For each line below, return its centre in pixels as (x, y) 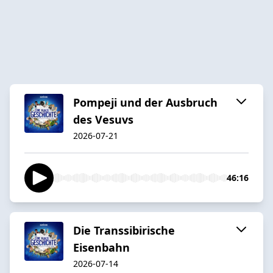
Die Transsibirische (124, 230)
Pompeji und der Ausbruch (145, 102)
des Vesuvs (103, 119)
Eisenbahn (101, 247)
